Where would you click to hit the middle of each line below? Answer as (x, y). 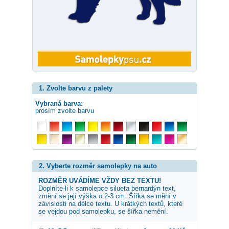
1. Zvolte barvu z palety (76, 88)
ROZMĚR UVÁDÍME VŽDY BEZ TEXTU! (100, 180)
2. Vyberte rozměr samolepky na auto (98, 166)
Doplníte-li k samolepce (74, 188)
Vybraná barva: (59, 103)
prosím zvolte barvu (65, 110)
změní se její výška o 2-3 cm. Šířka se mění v (107, 196)
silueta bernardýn (135, 188)
